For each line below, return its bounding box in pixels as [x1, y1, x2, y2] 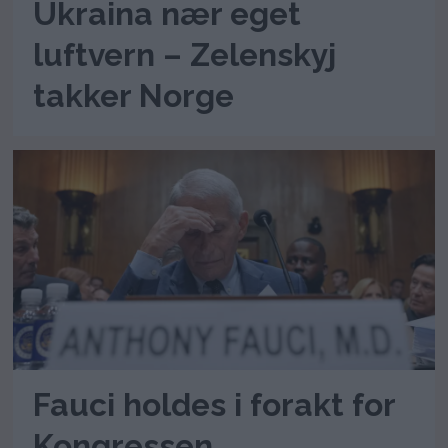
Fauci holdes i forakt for [33, 385, 396, 423]
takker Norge [33, 77, 235, 115]
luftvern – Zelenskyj [33, 36, 337, 74]
